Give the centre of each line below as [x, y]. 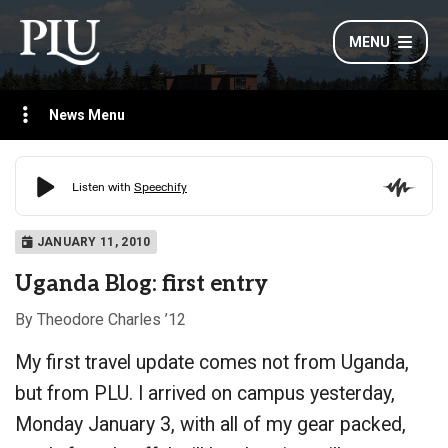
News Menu [87, 115]
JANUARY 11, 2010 [92, 242]
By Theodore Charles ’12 [100, 320]
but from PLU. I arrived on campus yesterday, [205, 394]
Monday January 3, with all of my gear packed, [210, 425]
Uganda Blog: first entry [141, 284]
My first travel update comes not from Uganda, [212, 363]
